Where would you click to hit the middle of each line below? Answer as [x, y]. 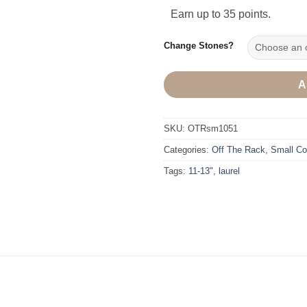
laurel [229, 171]
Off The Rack [238, 149]
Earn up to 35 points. [221, 14]
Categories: [188, 149]
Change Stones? [199, 45]
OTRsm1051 [213, 128]
